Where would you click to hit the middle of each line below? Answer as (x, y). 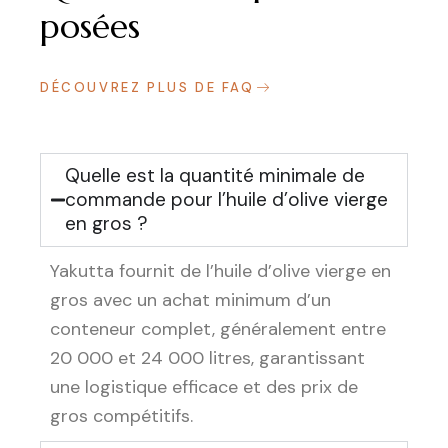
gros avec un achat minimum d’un (190, 300)
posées (90, 27)
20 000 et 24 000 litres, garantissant (207, 358)
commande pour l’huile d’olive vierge (226, 200)
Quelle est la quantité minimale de (215, 176)
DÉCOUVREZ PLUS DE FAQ (147, 87)
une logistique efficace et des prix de (204, 387)
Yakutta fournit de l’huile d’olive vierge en (220, 271)
